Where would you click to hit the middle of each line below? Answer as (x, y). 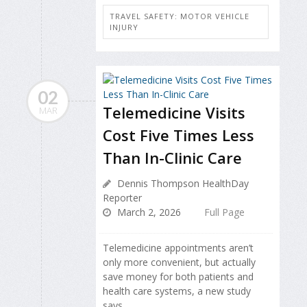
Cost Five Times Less (179, 135)
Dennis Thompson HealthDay (182, 183)
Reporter (122, 197)
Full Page (224, 212)
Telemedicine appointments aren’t (178, 247)
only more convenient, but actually (179, 262)
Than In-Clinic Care (172, 157)
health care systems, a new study (177, 291)
